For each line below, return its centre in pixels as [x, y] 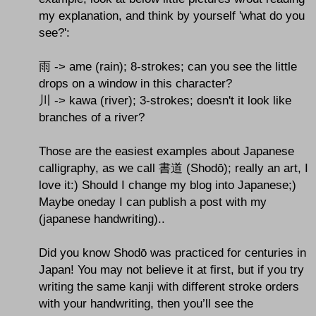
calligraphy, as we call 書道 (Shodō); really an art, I [174, 168]
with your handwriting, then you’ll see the [146, 304]
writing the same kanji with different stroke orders [169, 287]
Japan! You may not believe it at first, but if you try [171, 270]
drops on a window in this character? [135, 84]
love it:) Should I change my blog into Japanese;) [168, 185]
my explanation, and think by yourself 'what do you [172, 16]
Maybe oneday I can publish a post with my [153, 202]
